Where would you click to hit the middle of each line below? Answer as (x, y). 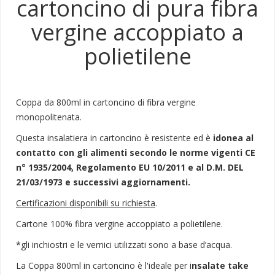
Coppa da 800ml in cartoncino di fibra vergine (106, 102)
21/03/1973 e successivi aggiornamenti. (103, 182)
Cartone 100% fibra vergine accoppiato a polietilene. (119, 223)
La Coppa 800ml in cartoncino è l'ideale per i (104, 265)
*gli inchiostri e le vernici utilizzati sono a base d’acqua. (124, 244)
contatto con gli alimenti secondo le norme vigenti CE (136, 152)
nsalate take (220, 265)
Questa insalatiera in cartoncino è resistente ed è (114, 137)
